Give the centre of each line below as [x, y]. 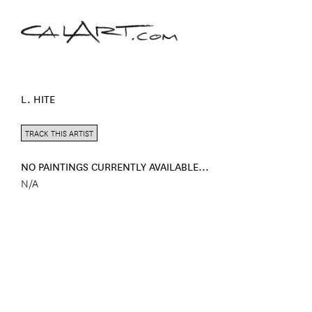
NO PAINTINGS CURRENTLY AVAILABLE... [115, 166]
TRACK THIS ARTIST [59, 133]
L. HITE [38, 99]
